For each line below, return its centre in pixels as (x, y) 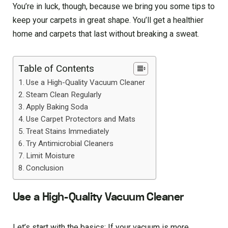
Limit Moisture (51, 156)
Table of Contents (56, 68)
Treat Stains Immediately (68, 131)
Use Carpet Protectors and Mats (81, 119)
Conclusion (45, 168)
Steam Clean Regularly (64, 95)
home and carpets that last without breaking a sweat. (106, 34)
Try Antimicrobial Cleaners (70, 144)
